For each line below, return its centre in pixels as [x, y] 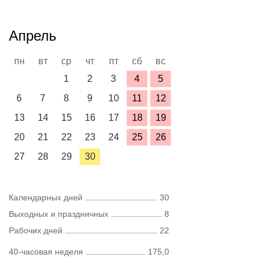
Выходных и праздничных [59, 214]
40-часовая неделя [46, 252]
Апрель [33, 36]
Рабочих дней [36, 230]
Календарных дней [46, 197]
